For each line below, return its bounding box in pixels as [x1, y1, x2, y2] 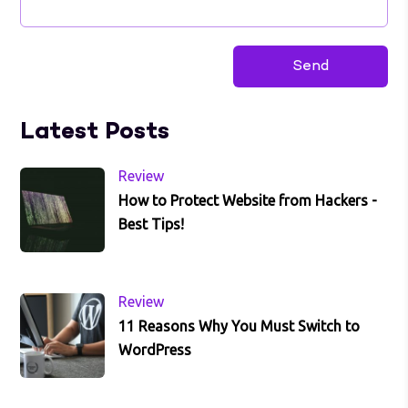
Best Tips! [118, 216, 185, 233]
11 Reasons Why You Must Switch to [118, 318, 361, 335]
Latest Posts [20, 116, 170, 149]
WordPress [118, 342, 192, 359]
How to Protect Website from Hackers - [118, 192, 378, 209]
